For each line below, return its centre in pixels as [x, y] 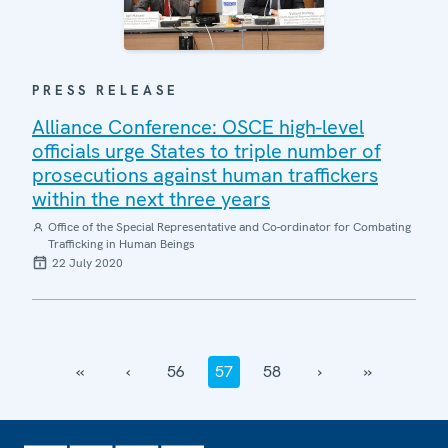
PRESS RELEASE [105, 90]
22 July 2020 [87, 262]
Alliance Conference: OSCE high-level [198, 126]
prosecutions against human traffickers [205, 174]
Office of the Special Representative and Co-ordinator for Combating [229, 226]
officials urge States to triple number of [206, 150]
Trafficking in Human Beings [121, 243]
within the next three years [151, 198]
